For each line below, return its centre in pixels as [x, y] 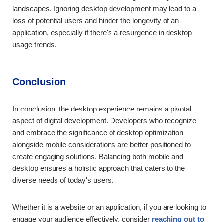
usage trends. [34, 44]
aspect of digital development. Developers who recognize [104, 120]
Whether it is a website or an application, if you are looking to [109, 207]
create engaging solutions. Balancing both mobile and [98, 156]
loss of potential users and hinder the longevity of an [96, 20]
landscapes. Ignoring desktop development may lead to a [104, 8]
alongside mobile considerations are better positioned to [102, 144]
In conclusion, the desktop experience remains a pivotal [102, 109]
